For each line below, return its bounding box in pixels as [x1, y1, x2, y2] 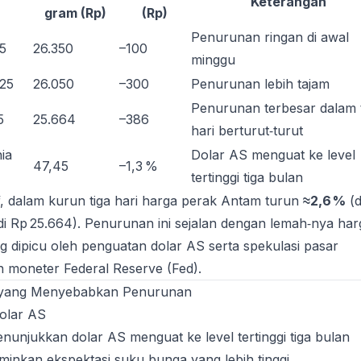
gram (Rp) [44, 5, 106, 21]
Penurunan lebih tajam [191, 76, 330, 92]
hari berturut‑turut [191, 122, 303, 139]
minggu [191, 52, 235, 68]
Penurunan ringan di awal [191, 29, 349, 45]
